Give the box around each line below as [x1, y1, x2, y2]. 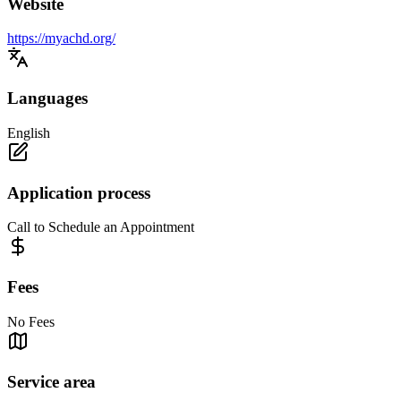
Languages [7, 89, 88, 108]
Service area [7, 371, 96, 391]
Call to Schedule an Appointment [7, 219, 194, 235]
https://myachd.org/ [7, 30, 115, 47]
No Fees [7, 313, 55, 329]
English [7, 124, 50, 141]
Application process [7, 183, 150, 202]
